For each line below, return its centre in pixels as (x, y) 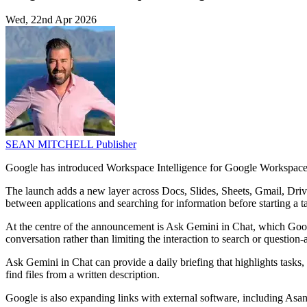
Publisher (116, 145)
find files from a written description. (83, 275)
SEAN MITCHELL (51, 145)
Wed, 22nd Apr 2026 (51, 20)
